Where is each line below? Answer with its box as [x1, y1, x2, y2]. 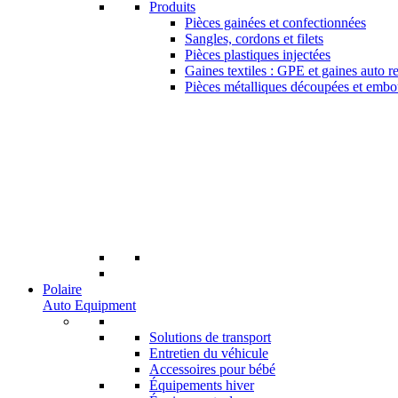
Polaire [43, 282, 82, 297]
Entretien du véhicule [149, 346, 268, 361]
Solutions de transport [149, 330, 271, 345]
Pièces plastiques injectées [185, 47, 330, 62]
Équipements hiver [149, 378, 254, 393]
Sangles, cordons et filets [185, 31, 323, 46]
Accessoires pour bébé [149, 362, 275, 377]
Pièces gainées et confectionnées [185, 15, 366, 30]
